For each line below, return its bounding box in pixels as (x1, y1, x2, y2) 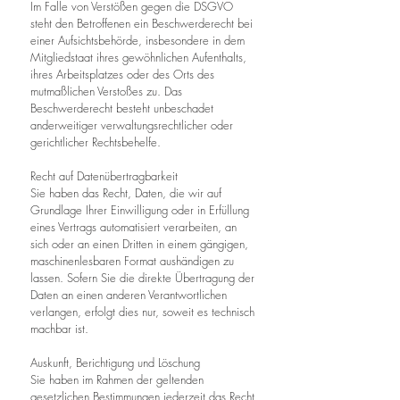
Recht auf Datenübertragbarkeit (30, 168, 178, 184)
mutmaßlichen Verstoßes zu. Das (30, 83, 182, 99)
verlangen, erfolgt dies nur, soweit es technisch (30, 304, 254, 320)
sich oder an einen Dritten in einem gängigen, (30, 236, 248, 252)
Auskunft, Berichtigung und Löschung (30, 354, 200, 371)
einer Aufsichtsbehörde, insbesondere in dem (30, 32, 245, 48)
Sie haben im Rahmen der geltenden (30, 371, 204, 387)
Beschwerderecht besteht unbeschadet (30, 100, 213, 116)
